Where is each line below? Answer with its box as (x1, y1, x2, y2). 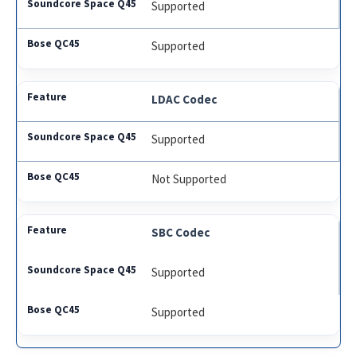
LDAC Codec (151, 91, 218, 107)
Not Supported (151, 171, 227, 186)
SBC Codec (151, 224, 210, 240)
